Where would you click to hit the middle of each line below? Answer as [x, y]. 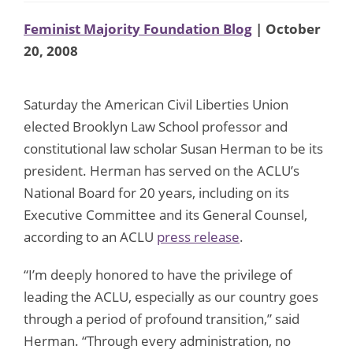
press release [198, 236]
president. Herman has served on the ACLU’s [162, 170]
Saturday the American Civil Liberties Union [156, 104]
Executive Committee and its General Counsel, [165, 214]
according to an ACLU [90, 236]
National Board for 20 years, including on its [156, 192]
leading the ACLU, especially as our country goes [171, 296]
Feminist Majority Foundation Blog [138, 28]
